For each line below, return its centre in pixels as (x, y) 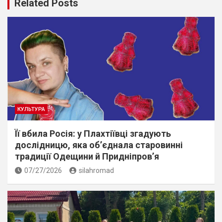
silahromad (96, 170)
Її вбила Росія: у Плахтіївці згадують (93, 133)
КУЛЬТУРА (31, 109)
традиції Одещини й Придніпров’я (87, 156)
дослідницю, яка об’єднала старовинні (99, 145)
